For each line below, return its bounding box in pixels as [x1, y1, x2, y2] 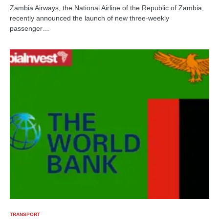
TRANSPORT [10, 212, 40, 218]
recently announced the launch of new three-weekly [10, 14, 169, 22]
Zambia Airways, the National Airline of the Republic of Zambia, [10, 4, 204, 12]
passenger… [10, 24, 49, 33]
